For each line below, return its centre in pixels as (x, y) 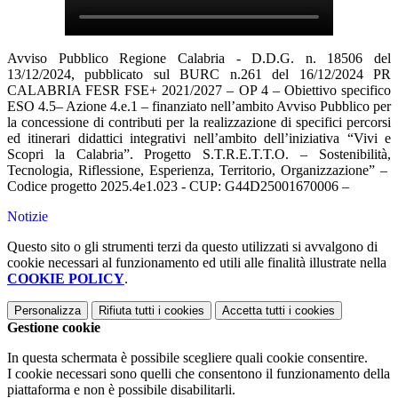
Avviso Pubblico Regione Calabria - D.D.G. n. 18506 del (199, 58)
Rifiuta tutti (127, 310)
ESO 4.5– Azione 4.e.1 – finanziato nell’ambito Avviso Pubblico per (199, 106)
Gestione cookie (54, 327)
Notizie (28, 216)
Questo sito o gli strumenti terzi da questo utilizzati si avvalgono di (192, 246)
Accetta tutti (254, 310)
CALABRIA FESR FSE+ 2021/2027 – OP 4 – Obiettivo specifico (199, 90)
